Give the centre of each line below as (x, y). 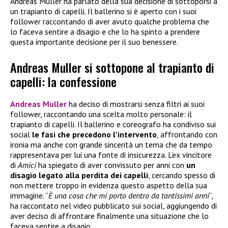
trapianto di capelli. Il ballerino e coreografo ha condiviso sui (113, 124)
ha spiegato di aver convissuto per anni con (111, 165)
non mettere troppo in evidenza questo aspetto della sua (109, 186)
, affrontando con (187, 135)
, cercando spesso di (182, 175)
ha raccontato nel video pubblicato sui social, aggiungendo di (113, 206)
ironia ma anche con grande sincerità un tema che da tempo (111, 145)
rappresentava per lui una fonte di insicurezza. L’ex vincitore (111, 155)
